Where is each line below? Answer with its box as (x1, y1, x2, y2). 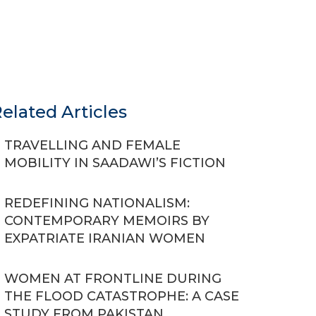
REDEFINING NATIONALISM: (4, 195, 190, 211)
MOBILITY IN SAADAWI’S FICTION (4, 155, 226, 171)
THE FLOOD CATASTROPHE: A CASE (4, 288, 239, 304)
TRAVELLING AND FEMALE (4, 138, 181, 153)
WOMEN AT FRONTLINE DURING (4, 271, 221, 286)
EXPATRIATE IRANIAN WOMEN (4, 231, 205, 246)
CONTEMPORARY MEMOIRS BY (4, 213, 209, 229)
